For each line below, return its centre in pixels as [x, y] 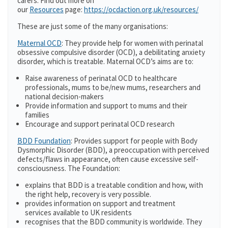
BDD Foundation [44, 141]
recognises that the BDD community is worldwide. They [113, 222]
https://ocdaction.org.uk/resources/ [141, 9]
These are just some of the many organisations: [93, 26]
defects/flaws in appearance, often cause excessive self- [108, 159]
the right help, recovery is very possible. [88, 194]
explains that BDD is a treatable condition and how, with [114, 185]
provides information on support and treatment [100, 203]
